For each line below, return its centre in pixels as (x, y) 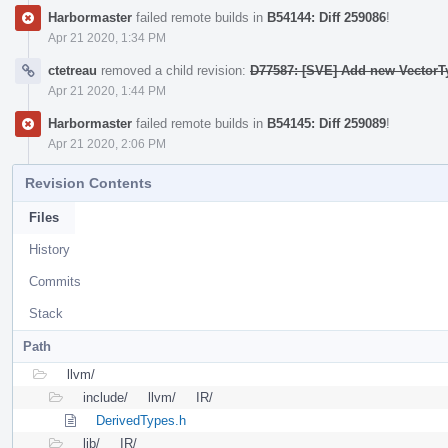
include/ (105, 397)
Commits (55, 281)
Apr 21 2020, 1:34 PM (107, 37)
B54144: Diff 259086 (326, 17)
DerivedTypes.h (141, 420)
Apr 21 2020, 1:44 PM (107, 90)
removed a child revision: (173, 70)
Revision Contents (88, 182)
